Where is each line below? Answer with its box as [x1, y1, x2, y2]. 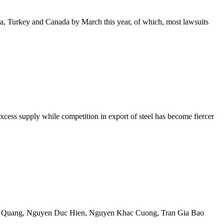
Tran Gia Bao [161, 208, 204, 217]
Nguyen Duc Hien [26, 208, 85, 217]
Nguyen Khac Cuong [89, 208, 157, 217]
